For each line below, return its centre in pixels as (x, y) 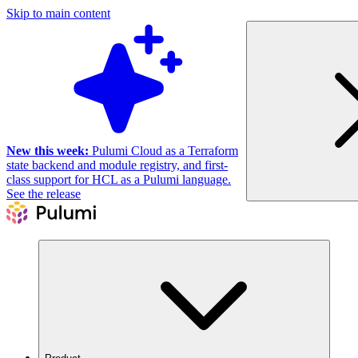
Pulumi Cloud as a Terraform (163, 151)
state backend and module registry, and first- (117, 165)
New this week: (48, 151)
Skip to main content (58, 13)
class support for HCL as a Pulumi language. (119, 179)
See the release (44, 194)
